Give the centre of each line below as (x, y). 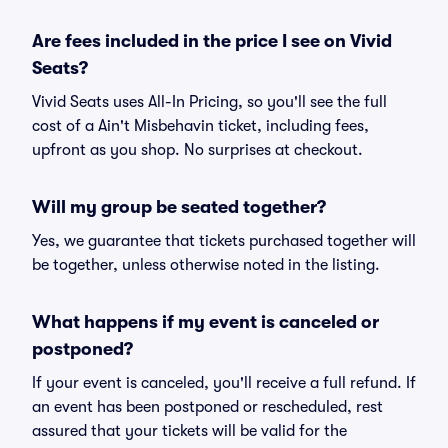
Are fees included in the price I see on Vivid (212, 41)
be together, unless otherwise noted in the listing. (206, 265)
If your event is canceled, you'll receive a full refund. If (224, 383)
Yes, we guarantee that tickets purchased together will (224, 241)
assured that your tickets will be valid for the (189, 431)
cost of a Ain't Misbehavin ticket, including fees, (200, 126)
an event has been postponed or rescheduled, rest (207, 407)
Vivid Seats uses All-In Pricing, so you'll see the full (209, 102)
